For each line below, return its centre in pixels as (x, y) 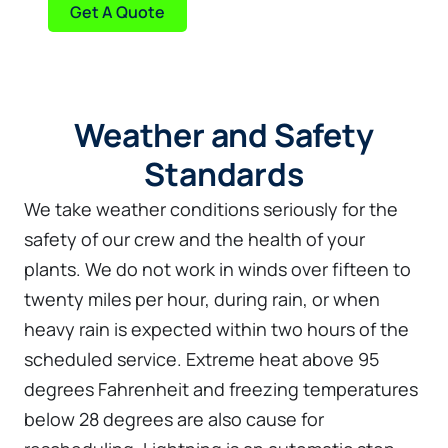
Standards (224, 174)
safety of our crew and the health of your (194, 239)
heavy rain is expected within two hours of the (216, 329)
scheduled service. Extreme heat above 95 (201, 359)
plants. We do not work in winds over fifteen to (217, 269)
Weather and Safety (224, 135)
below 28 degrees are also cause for (174, 419)
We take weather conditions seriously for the (211, 209)
